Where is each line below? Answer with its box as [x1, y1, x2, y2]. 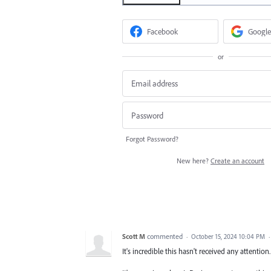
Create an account [211, 155, 264, 165]
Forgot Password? [126, 134, 178, 143]
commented [147, 231, 184, 241]
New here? [177, 155, 211, 165]
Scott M [122, 231, 145, 241]
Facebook [147, 26, 178, 37]
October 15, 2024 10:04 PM [191, 232, 265, 241]
